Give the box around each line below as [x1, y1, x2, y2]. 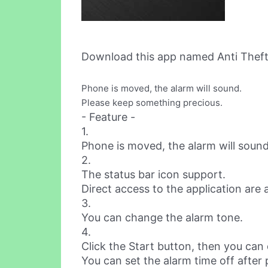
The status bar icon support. [81, 168, 226, 181]
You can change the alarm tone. [81, 211, 243, 224]
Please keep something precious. [81, 97, 223, 109]
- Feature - [81, 111, 135, 124]
